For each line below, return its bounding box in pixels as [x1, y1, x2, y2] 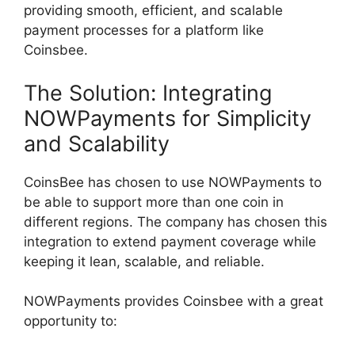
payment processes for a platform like [24, 22, 264, 39]
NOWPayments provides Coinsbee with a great [24, 293, 323, 310]
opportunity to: [24, 313, 117, 330]
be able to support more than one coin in [24, 193, 284, 210]
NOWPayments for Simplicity [24, 105, 311, 132]
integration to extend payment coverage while [24, 233, 316, 250]
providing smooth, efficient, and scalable [24, 2, 283, 19]
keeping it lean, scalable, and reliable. [24, 253, 265, 269]
